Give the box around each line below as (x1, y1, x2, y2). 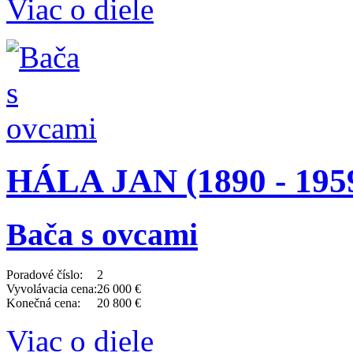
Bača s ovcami (6, 217, 198, 253)
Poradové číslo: (6, 267, 83, 281)
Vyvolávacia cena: (6, 281, 97, 295)
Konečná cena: (6, 295, 80, 310)
